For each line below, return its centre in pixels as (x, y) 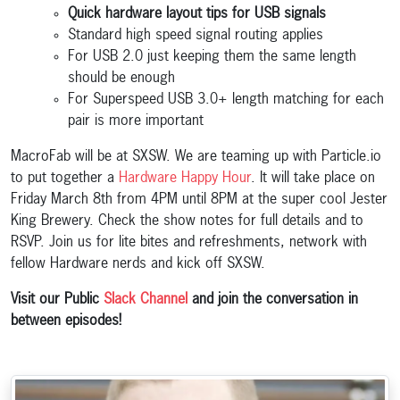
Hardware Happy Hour (185, 179)
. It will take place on (313, 179)
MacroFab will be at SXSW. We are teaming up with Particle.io (196, 157)
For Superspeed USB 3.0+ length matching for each (226, 100)
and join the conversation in (273, 300)
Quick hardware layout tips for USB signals (197, 14)
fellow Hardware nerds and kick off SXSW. (138, 264)
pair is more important (136, 121)
